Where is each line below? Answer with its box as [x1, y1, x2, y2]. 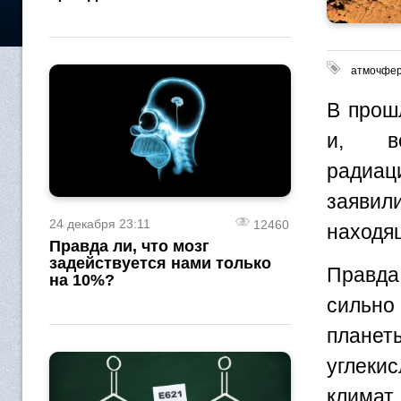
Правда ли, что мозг [49, 237, 209, 256]
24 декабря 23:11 [49, 217, 150, 232]
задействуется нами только [49, 254, 271, 273]
